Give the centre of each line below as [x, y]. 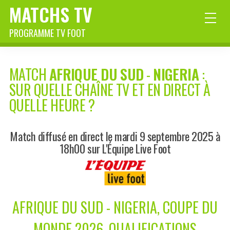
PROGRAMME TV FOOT [47, 33]
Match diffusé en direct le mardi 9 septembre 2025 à [115, 136]
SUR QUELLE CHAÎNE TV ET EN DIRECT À [110, 90]
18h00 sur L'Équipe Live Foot [115, 148]
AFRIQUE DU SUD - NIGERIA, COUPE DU [115, 207]
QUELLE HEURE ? [52, 105]
